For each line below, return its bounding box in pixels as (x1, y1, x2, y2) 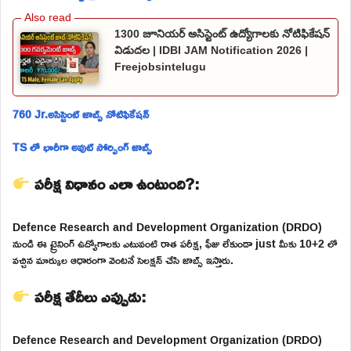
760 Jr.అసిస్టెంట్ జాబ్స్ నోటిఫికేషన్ (13, 103, 149, 125)
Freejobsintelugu (114, 60, 206, 73)
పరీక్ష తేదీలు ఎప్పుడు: (30, 281, 147, 312)
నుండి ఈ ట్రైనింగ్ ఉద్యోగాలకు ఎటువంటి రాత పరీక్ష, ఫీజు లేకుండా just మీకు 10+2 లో (13, 233, 338, 255)
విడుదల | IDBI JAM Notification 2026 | (114, 43, 308, 56)
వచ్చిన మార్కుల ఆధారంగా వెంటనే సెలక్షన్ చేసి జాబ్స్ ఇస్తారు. (13, 249, 233, 271)
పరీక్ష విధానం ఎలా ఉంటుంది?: (30, 168, 200, 199)
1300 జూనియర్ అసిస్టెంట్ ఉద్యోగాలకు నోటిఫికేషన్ (114, 27, 330, 40)
